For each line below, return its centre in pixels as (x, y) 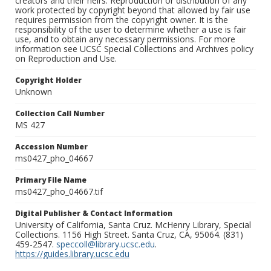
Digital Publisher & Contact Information (94, 214)
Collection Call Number (60, 114)
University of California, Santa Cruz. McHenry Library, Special (133, 225)
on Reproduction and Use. (66, 59)
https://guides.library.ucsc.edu (72, 254)
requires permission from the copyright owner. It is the (122, 20)
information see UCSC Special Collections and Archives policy (134, 49)
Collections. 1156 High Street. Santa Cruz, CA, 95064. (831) (129, 235)
